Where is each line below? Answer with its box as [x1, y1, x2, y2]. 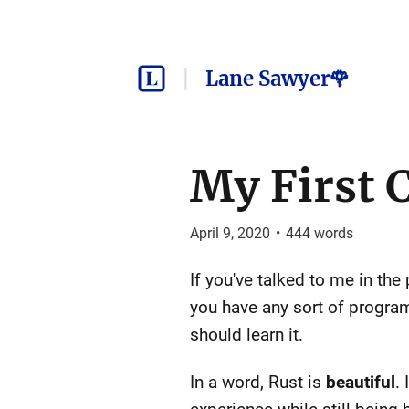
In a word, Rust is [189, 372, 326, 393]
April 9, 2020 [189, 225, 270, 242]
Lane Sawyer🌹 [204, 66, 350, 91]
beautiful [325, 372, 395, 393]
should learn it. [189, 324, 303, 345]
